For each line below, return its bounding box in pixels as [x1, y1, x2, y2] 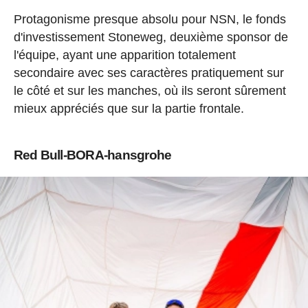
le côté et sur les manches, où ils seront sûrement [13, 84, 286, 98]
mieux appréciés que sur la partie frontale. [13, 102, 244, 116]
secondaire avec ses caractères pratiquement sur [13, 66, 284, 80]
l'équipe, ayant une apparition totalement [13, 48, 236, 63]
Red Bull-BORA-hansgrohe [13, 148, 172, 163]
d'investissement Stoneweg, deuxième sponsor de [13, 30, 288, 45]
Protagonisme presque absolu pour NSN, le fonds [13, 12, 286, 27]
